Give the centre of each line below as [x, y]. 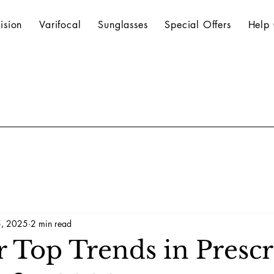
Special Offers [198, 25]
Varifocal [60, 25]
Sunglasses [123, 25]
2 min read [51, 223]
